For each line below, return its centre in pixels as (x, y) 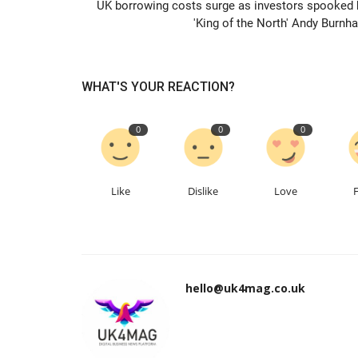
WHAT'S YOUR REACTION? (158, 86)
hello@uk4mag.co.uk (245, 288)
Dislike (203, 191)
